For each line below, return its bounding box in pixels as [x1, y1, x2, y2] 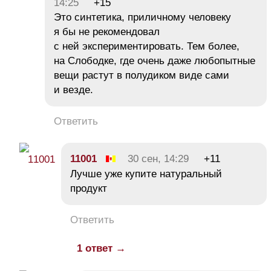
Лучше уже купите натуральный [70, 168, 222, 180]
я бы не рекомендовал [54, 25, 160, 38]
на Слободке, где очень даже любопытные [54, 54, 255, 67]
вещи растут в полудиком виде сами [54, 69, 229, 81]
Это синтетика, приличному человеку [54, 11, 231, 23]
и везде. [54, 83, 93, 96]
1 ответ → [77, 242, 126, 254]
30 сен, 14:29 [128, 152, 189, 165]
